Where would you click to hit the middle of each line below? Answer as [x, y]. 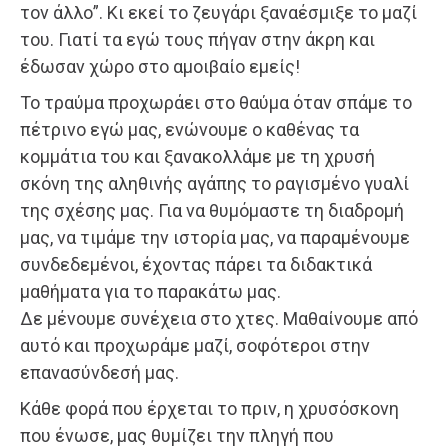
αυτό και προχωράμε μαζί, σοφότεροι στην [195, 345]
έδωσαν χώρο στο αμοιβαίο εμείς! [160, 66]
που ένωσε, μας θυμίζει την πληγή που [177, 435]
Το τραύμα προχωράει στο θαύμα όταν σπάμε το [216, 102]
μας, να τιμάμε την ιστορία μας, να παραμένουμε [215, 237]
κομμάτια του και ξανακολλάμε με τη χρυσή [197, 156]
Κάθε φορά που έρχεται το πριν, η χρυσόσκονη [209, 408]
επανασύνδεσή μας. [99, 372]
